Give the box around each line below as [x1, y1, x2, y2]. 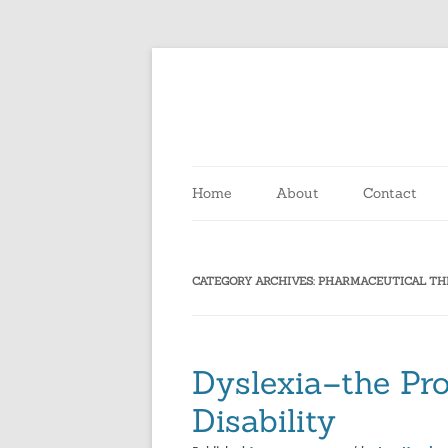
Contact [363, 184, 417, 202]
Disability [192, 400, 336, 441]
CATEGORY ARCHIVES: [192, 274, 318, 288]
